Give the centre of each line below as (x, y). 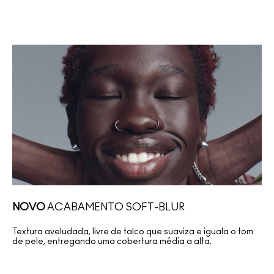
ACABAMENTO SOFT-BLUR (115, 207)
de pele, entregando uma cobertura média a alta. (112, 242)
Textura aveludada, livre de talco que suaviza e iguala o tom (133, 232)
